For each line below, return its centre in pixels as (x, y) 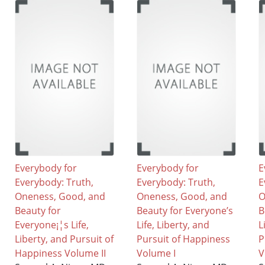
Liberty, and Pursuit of (64, 239)
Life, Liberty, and (173, 224)
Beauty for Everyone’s (185, 210)
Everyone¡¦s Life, (52, 224)
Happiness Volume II (61, 253)
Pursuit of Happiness (184, 239)
